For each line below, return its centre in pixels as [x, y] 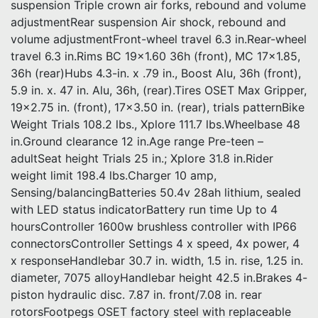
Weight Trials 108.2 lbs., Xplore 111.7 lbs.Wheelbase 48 [155, 124]
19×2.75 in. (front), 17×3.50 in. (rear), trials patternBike [158, 107]
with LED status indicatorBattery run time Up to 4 [144, 209]
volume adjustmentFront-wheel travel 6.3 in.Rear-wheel [159, 39]
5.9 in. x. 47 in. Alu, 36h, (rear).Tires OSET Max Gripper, [159, 90]
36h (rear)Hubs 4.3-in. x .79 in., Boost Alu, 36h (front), [156, 73]
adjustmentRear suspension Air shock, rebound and [148, 22]
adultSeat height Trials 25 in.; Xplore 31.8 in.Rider [142, 158]
